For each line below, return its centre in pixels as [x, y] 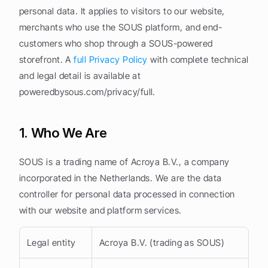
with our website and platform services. [100, 210]
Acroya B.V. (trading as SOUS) [162, 243]
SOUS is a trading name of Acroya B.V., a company [124, 162]
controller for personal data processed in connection [127, 194]
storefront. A [47, 60]
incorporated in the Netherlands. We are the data [121, 178]
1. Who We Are [63, 133]
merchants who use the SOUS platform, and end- [121, 27]
